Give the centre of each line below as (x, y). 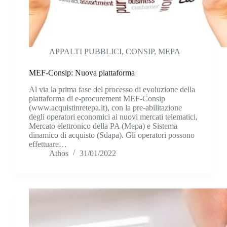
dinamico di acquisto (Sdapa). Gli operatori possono (111, 135)
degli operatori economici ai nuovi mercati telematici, (113, 117)
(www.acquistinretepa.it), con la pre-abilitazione (105, 108)
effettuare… (48, 144)
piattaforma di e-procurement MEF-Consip (97, 99)
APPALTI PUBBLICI (85, 52)
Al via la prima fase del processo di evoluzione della (112, 90)
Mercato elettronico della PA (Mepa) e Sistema (103, 126)
